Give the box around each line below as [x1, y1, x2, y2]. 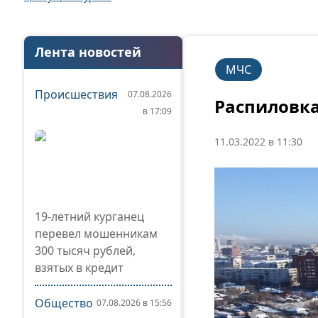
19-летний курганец [35, 209, 144, 224]
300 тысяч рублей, [35, 243, 136, 258]
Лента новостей [35, 43, 141, 60]
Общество [35, 295, 93, 311]
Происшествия [35, 87, 118, 102]
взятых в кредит [35, 260, 124, 275]
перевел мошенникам [35, 226, 158, 241]
